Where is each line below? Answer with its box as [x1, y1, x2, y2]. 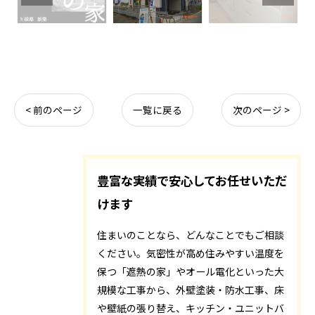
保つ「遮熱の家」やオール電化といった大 [97, 264, 284, 278]
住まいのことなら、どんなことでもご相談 [97, 227, 284, 242]
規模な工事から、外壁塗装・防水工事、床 [97, 282, 284, 297]
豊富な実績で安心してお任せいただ [97, 171, 287, 189]
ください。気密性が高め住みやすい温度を [97, 245, 284, 260]
